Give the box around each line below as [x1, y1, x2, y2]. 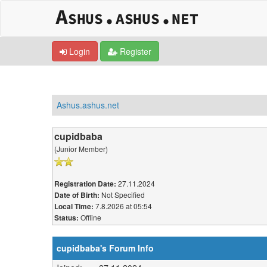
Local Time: [54, 201, 94, 212]
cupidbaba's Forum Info [57, 241, 154, 254]
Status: [54, 212, 79, 223]
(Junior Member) [54, 144, 108, 154]
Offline [80, 212, 101, 222]
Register [117, 45, 151, 57]
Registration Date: [54, 178, 116, 189]
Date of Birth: [54, 190, 100, 200]
